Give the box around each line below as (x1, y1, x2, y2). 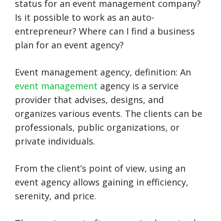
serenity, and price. (15, 190, 96, 202)
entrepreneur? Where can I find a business (15, 25, 195, 37)
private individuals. (15, 135, 95, 147)
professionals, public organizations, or (15, 121, 180, 133)
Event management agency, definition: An (15, 66, 191, 78)
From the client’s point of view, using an (15, 162, 185, 174)
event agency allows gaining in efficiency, (15, 176, 188, 188)
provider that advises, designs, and (15, 94, 164, 106)
